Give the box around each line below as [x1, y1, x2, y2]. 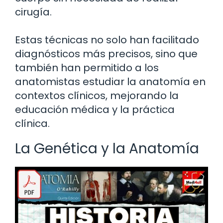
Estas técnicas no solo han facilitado [15, 33, 199, 47]
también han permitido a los [15, 61, 159, 75]
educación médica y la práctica [15, 103, 175, 117]
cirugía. [15, 5, 52, 19]
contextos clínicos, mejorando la [15, 89, 179, 103]
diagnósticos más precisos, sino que [15, 47, 198, 61]
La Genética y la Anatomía [15, 139, 199, 159]
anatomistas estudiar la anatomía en [15, 75, 206, 89]
